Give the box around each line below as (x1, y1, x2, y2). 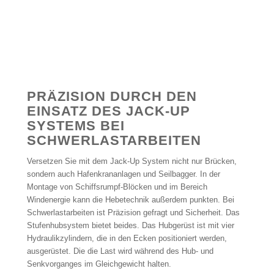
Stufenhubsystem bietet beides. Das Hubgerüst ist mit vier (26, 221, 234, 231)
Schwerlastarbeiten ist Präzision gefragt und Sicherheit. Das (26, 208, 240, 218)
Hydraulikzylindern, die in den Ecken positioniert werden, (26, 234, 227, 243)
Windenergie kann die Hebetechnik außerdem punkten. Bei (26, 195, 234, 205)
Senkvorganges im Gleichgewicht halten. (26, 259, 171, 269)
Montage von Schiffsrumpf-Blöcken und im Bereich (26, 182, 207, 192)
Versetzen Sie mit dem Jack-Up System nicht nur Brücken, (26, 157, 237, 166)
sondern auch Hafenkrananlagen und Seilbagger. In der (26, 169, 220, 179)
